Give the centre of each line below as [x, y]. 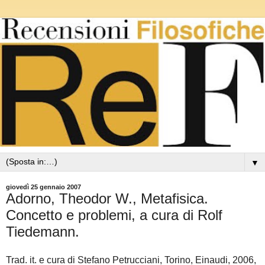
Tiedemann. [43, 232]
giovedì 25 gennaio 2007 [43, 187]
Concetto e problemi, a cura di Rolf [114, 215]
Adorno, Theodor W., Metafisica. [107, 199]
